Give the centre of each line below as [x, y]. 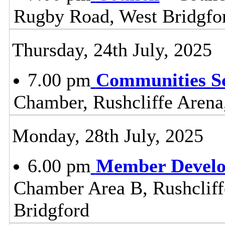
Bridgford [51, 210]
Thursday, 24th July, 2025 [112, 49]
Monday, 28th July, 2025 [107, 135]
